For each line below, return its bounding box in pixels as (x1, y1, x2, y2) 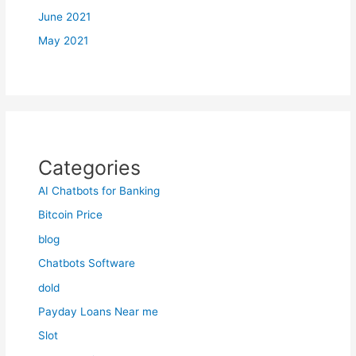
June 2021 (38, 10, 91, 23)
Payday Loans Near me (38, 304, 159, 318)
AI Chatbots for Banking (38, 184, 161, 197)
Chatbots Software (38, 257, 136, 270)
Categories (38, 155, 141, 180)
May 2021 (38, 33, 89, 47)
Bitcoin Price (38, 208, 103, 222)
